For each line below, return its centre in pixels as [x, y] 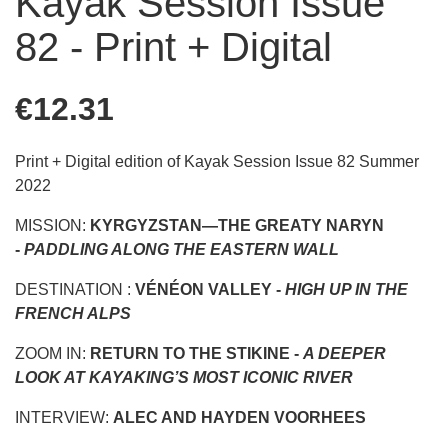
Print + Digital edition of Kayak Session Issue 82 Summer [217, 161]
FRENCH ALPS [73, 313]
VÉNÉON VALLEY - [210, 289]
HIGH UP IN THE [346, 289]
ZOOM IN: [52, 353]
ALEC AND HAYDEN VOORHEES [239, 417]
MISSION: [52, 225]
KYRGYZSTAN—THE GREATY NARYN [237, 225]
